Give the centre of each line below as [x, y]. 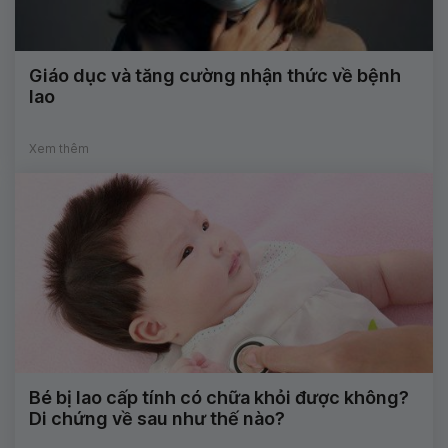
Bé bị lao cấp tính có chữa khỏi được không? [219, 398]
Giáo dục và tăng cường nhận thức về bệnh [215, 76]
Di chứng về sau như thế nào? [157, 419]
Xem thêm [59, 149]
